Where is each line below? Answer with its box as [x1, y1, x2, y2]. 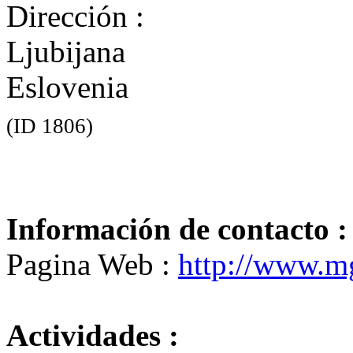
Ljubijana [6, 35, 125, 69]
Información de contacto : [6, 212, 347, 247]
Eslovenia [6, 70, 128, 105]
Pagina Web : [6, 247, 178, 282]
